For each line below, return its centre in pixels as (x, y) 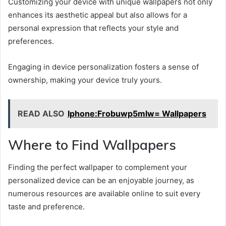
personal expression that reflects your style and (93, 28)
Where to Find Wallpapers (92, 145)
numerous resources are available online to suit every (104, 194)
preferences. (31, 41)
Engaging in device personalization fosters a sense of (103, 67)
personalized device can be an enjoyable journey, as (101, 181)
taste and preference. (46, 207)
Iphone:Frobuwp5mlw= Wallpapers (137, 113)
